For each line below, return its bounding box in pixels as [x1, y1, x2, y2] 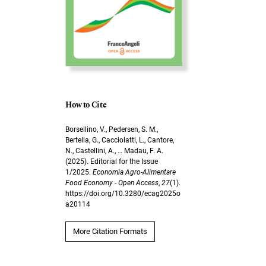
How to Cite [65, 99, 107, 112]
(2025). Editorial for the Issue [65, 157, 159, 166]
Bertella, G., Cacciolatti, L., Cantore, [65, 136, 175, 145]
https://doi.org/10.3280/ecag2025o [65, 189, 181, 198]
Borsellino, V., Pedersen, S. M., [65, 125, 159, 134]
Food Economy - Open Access [65, 179, 159, 188]
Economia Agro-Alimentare [93, 168, 176, 177]
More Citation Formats [73, 227, 148, 236]
